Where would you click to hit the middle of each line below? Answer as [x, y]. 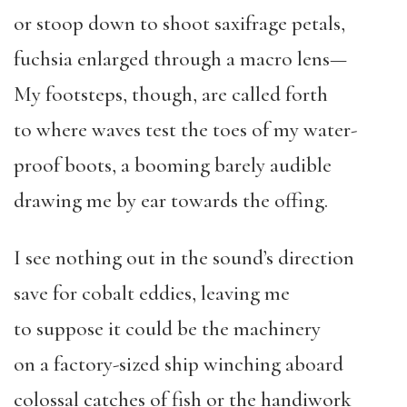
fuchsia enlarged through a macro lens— [180, 59]
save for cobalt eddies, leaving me [152, 293]
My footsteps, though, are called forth [171, 94]
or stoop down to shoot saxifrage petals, [179, 24]
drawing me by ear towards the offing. [171, 201]
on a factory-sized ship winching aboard [179, 364]
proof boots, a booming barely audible [173, 165]
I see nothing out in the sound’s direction [184, 258]
